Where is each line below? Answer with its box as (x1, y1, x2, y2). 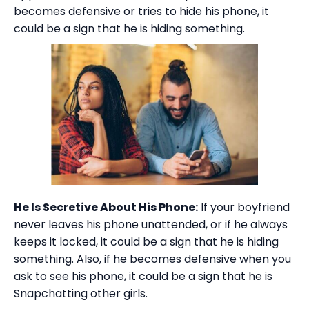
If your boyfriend (198, 199, 290, 216)
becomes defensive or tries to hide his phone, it (14, 3, 269, 20)
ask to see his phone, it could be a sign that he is (14, 268, 272, 285)
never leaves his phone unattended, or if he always (14, 217, 288, 233)
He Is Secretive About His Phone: (14, 199, 198, 216)
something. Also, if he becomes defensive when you (14, 251, 291, 268)
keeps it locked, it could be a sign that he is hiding (14, 234, 279, 250)
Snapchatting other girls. (14, 286, 148, 302)
